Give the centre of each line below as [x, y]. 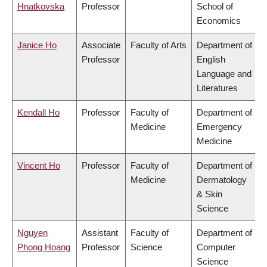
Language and [224, 74]
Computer [216, 247]
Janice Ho [37, 45]
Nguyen [32, 233]
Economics [219, 21]
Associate [101, 45]
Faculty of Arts [159, 45]
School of [215, 7]
